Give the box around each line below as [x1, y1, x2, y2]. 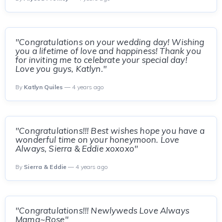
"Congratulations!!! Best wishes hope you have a [15, 125, 205, 136]
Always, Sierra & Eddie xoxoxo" [15, 143, 138, 154]
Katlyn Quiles [24, 83, 63, 91]
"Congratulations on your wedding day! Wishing [15, 37, 205, 47]
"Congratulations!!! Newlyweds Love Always [15, 205, 189, 216]
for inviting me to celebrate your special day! [15, 55, 187, 65]
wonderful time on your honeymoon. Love [15, 134, 179, 145]
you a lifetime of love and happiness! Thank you [15, 46, 201, 56]
